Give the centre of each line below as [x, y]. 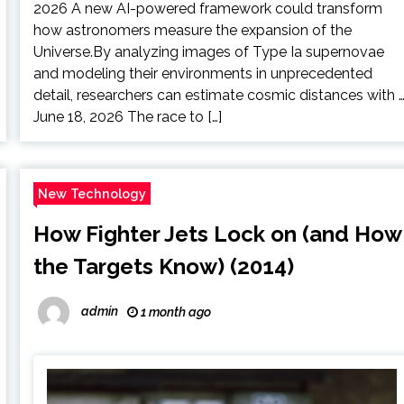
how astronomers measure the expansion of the [193, 30]
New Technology [92, 193]
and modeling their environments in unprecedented [203, 73]
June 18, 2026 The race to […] [128, 117]
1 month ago [175, 312]
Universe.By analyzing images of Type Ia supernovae [209, 52]
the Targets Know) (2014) [164, 266]
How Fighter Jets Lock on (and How [218, 234]
